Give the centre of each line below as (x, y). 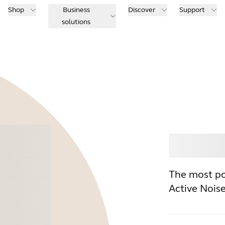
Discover (142, 10)
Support (192, 10)
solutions (76, 22)
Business (76, 10)
